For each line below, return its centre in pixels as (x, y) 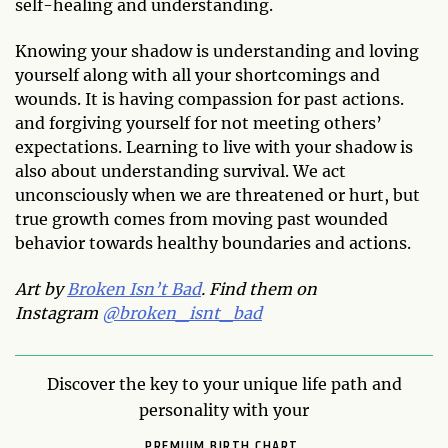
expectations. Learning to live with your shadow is (214, 147)
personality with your (224, 410)
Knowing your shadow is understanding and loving (217, 51)
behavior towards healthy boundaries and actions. (213, 243)
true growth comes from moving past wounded (201, 219)
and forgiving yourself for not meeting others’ (198, 123)
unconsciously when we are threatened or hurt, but (217, 195)
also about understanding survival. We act (180, 171)
